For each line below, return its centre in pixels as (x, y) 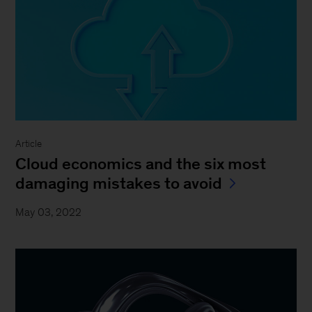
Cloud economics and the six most (141, 163)
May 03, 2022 (49, 212)
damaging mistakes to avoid (119, 183)
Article (29, 143)
